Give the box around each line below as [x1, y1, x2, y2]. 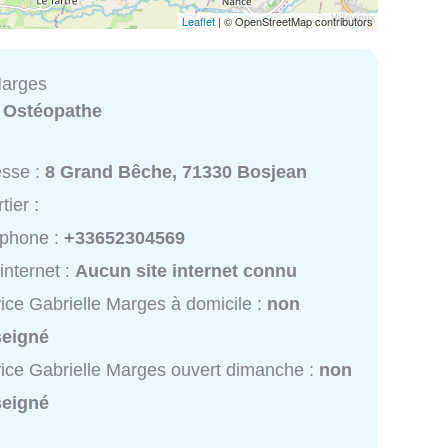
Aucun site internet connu [75, 261, 298, 282]
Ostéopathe [3, 100, 103, 121]
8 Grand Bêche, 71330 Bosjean [45, 162, 308, 183]
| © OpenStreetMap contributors [215, 12, 373, 29]
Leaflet [182, 12, 215, 29]
